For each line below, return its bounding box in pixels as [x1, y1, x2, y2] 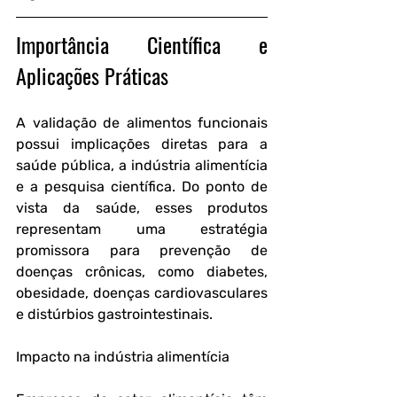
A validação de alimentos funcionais [16, 114, 268, 131]
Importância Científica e [16, 28, 268, 60]
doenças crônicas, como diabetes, [16, 263, 268, 280]
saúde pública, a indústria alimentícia [16, 157, 268, 174]
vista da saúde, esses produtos [16, 199, 268, 216]
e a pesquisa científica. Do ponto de [16, 178, 268, 195]
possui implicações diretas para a [16, 136, 268, 152]
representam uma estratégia [16, 221, 268, 237]
